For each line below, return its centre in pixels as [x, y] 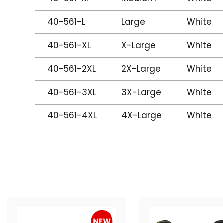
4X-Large [142, 115]
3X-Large [141, 92]
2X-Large [141, 69]
